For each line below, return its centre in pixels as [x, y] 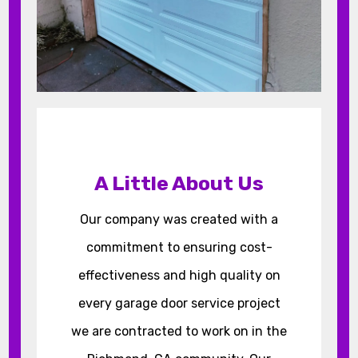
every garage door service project [179, 304]
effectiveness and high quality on [179, 276]
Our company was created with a [179, 220]
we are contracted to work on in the [179, 332]
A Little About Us [179, 184]
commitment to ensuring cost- [179, 248]
